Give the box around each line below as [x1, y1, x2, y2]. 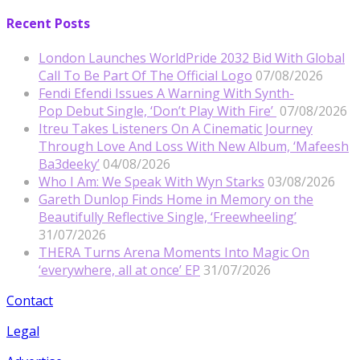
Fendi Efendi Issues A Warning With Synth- [39, 84, 294, 102]
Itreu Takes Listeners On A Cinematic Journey [39, 119, 313, 137]
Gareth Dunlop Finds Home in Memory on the [39, 190, 313, 208]
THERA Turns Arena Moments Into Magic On [39, 243, 309, 261]
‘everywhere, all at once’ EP [39, 260, 200, 279]
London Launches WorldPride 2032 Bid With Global [39, 48, 345, 67]
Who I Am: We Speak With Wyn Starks [39, 172, 264, 190]
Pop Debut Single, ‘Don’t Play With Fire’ [39, 101, 276, 120]
